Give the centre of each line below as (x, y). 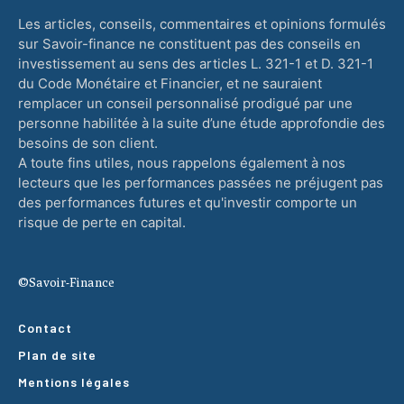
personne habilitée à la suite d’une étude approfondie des (202, 123)
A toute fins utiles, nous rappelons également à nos (182, 163)
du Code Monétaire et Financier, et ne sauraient (170, 83)
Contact (45, 328)
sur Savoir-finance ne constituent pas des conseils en (189, 44)
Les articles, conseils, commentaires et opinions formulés (202, 24)
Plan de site (57, 355)
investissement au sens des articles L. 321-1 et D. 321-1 (196, 64)
